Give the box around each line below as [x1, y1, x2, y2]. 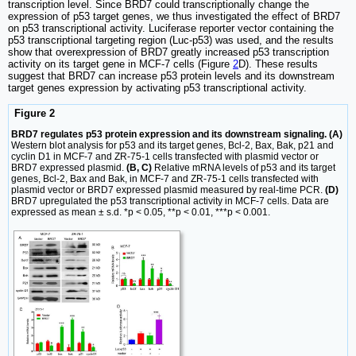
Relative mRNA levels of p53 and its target [152, 162, 335, 174]
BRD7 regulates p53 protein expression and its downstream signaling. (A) [11, 129, 342, 141]
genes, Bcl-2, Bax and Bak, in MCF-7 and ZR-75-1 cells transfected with [11, 173, 319, 185]
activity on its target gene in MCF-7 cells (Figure [8, 58, 233, 71]
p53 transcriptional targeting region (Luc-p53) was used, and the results [8, 34, 334, 47]
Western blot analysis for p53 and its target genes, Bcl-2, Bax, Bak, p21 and [11, 140, 334, 152]
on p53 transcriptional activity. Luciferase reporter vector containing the [8, 22, 334, 35]
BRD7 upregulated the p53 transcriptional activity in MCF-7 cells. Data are [11, 195, 329, 207]
